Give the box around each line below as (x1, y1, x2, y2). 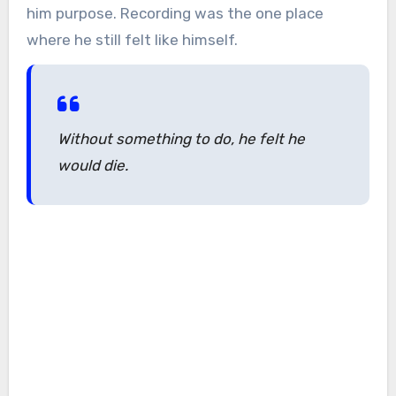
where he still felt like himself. (26, 30, 238, 49)
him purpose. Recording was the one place (26, 4, 324, 22)
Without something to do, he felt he (57, 129, 305, 148)
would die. (57, 156, 128, 174)
